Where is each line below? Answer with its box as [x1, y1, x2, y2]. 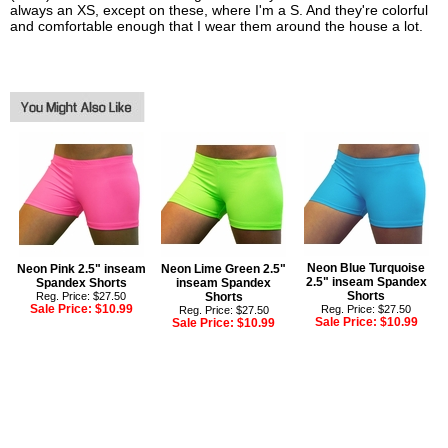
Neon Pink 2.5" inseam [16, 262, 146, 277]
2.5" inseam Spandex [305, 275, 427, 290]
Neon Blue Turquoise [307, 261, 426, 276]
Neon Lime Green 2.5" [161, 262, 287, 277]
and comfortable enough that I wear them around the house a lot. [10, 18, 423, 35]
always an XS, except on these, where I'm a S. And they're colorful [10, 2, 428, 19]
